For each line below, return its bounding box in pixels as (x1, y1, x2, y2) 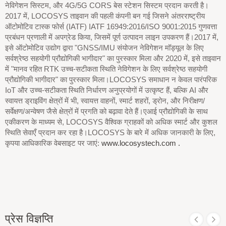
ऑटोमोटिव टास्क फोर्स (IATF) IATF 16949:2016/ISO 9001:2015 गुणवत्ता (5, 22, 217, 31)
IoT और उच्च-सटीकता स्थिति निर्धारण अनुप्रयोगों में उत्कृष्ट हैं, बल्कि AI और (5, 86, 208, 95)
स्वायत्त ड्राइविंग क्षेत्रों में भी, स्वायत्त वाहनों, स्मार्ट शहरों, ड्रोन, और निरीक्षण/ (5, 96, 205, 105)
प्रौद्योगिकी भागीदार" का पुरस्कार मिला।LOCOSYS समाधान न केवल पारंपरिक (5, 75, 217, 84)
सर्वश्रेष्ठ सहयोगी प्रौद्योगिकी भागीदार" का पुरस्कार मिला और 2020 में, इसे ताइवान (5, 54, 221, 63)
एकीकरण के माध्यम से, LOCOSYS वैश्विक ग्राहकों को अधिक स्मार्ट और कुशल (5, 118, 217, 127)
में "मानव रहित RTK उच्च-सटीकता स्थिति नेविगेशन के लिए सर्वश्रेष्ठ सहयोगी (5, 65, 207, 74)
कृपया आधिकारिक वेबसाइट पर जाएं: (5, 139, 101, 148)
